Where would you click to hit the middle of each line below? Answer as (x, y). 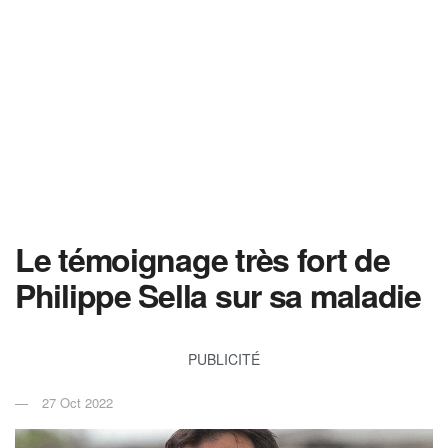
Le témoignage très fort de (202, 259)
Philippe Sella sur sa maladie (218, 295)
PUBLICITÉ (224, 358)
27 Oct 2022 (77, 402)
